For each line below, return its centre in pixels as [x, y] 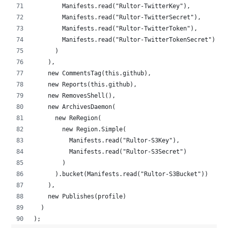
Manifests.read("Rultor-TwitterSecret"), [118, 18]
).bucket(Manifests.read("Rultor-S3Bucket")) [121, 174]
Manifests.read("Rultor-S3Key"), [107, 141]
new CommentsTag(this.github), [93, 74]
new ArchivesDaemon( [75, 107]
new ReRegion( [68, 118]
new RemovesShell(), [75, 96]
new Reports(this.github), [85, 85]
